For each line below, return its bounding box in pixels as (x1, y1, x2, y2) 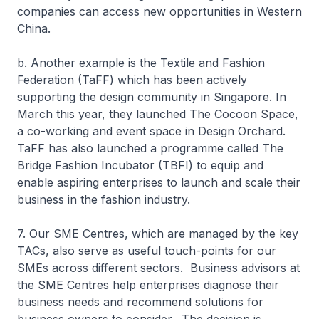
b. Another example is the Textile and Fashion (17, 56, 265, 70)
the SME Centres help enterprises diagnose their (17, 278, 279, 292)
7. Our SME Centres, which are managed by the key (17, 226, 298, 241)
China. (17, 21, 54, 36)
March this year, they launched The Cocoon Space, (17, 107, 298, 121)
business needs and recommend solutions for (17, 295, 263, 309)
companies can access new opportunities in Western (17, 4, 302, 19)
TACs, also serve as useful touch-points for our (17, 244, 276, 258)
